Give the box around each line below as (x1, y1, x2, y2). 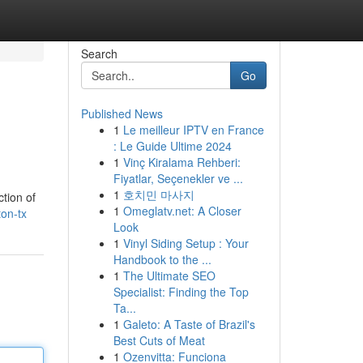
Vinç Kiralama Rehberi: (122, 154, 241, 170)
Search (80, 45, 117, 62)
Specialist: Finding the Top (113, 284, 249, 300)
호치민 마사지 (122, 186, 194, 203)
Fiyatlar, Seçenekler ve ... (113, 170, 243, 186)
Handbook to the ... (113, 251, 211, 267)
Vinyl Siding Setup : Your (122, 235, 249, 251)
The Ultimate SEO (122, 267, 216, 284)
